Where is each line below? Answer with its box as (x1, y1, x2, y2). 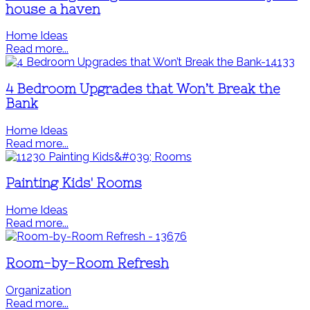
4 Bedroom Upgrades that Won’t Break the (6, 82, 280, 97)
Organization (6, 283, 71, 297)
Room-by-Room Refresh (6, 255, 169, 271)
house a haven (6, 1, 100, 17)
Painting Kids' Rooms (6, 176, 142, 191)
